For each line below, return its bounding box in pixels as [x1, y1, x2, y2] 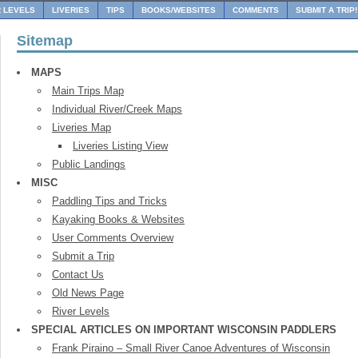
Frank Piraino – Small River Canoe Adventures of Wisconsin [52, 342, 330, 354]
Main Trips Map [52, 85, 124, 97]
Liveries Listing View [73, 140, 168, 152]
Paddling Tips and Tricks [52, 195, 167, 207]
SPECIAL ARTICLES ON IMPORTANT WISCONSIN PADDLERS [31, 324, 336, 336]
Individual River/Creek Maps [52, 103, 182, 115]
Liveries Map [52, 121, 111, 133]
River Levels [52, 305, 109, 317]
